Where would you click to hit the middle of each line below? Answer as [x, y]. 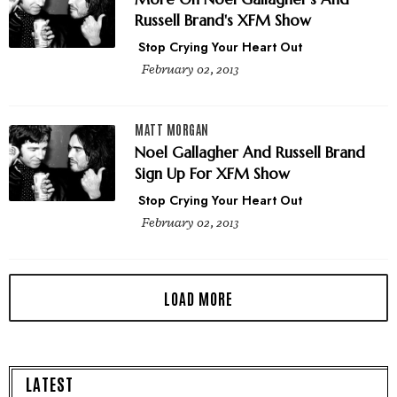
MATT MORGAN [172, 129]
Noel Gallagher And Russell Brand [250, 152]
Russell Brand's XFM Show [223, 20]
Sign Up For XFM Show [212, 173]
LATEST [50, 383]
